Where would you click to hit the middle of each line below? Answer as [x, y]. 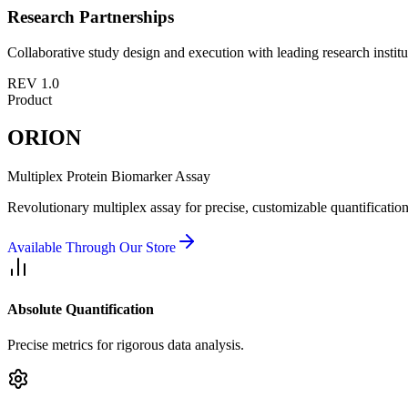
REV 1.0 [33, 83]
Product [30, 99]
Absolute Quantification [81, 309]
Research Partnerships [91, 16]
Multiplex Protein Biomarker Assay [109, 177]
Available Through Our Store [92, 248]
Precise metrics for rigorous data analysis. [126, 344]
